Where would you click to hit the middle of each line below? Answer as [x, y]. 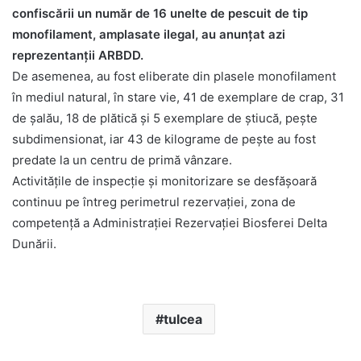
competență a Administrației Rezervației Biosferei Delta [170, 223]
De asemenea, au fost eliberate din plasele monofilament [174, 77]
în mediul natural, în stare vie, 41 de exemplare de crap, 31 [178, 98]
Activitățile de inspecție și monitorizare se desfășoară [164, 181]
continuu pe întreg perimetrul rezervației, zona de [154, 202]
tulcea [183, 320]
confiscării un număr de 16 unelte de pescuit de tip [160, 14]
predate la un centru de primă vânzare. [122, 160]
